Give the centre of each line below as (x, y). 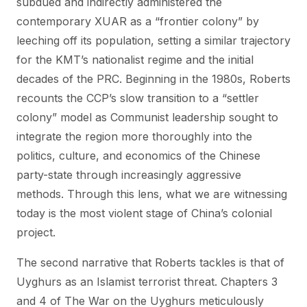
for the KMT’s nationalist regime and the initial (135, 60)
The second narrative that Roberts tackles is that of (150, 262)
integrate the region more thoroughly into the (134, 136)
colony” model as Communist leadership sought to (147, 117)
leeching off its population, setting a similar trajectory (153, 40)
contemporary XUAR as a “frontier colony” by (138, 21)
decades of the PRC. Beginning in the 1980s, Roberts (153, 79)
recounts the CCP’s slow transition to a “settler (138, 98)
